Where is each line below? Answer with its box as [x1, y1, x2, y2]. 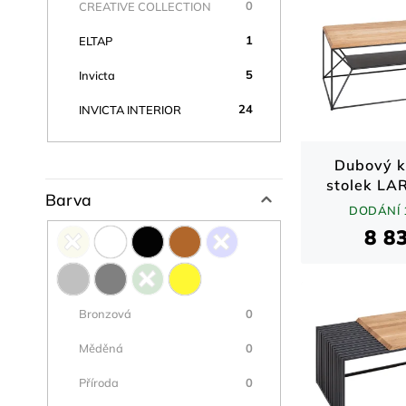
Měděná [79, 341, 123, 356]
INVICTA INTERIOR [79, 101, 184, 117]
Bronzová [79, 306, 131, 322]
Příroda [79, 375, 119, 391]
